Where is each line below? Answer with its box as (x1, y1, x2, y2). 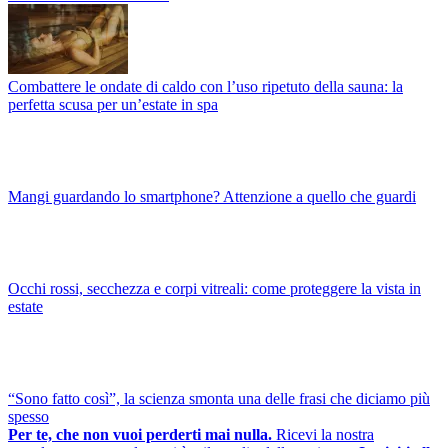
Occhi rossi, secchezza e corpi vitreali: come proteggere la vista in (8, 280, 421, 298)
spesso (8, 408, 49, 426)
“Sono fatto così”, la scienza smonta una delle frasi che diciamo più (8, 390, 430, 408)
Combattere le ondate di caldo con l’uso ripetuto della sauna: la (8, 78, 403, 96)
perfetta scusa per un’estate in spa (8, 96, 218, 114)
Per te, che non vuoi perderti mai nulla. (8, 426, 272, 444)
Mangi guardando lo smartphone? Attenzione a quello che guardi (8, 188, 416, 206)
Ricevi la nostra (276, 426, 374, 444)
